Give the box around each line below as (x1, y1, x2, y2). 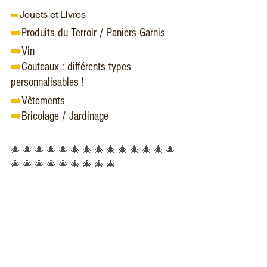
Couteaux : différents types (21, 60, 134, 73)
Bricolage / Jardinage (21, 110, 111, 123)
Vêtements (21, 94, 65, 107)
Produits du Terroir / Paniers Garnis (21, 26, 165, 39)
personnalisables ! (11, 76, 84, 89)
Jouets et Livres (20, 9, 95, 20)
